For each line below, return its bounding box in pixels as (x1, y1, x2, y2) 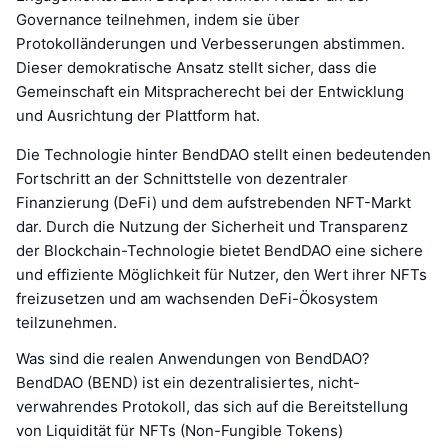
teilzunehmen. (16, 312, 117, 332)
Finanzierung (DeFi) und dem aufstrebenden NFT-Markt (16, 192, 411, 212)
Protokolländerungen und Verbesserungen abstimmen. (16, 33, 405, 53)
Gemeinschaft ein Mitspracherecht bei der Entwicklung (16, 81, 404, 101)
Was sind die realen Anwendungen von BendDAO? (16, 348, 370, 368)
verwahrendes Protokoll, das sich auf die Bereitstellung (16, 396, 408, 416)
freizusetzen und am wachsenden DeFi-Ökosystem (16, 288, 378, 308)
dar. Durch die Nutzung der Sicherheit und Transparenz (16, 216, 408, 236)
